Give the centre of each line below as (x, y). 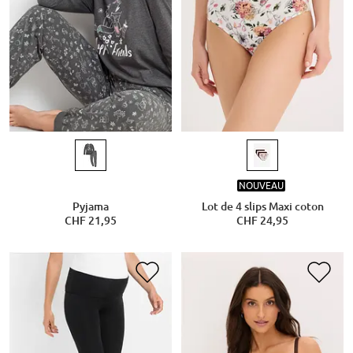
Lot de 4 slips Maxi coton (262, 206)
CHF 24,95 (262, 220)
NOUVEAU (261, 186)
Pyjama (90, 206)
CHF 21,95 (90, 220)
